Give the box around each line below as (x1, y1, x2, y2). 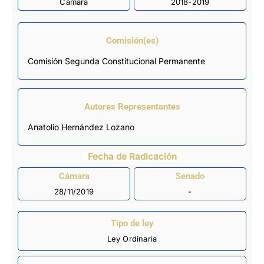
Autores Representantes (84, 101, 180, 112)
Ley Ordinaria (107, 234, 157, 244)
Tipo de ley (111, 218, 153, 229)
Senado (176, 171, 204, 182)
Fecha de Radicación (87, 150, 177, 162)
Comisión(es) (105, 35, 159, 46)
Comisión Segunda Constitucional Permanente (28, 55, 205, 66)
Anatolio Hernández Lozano (34, 121, 134, 132)
